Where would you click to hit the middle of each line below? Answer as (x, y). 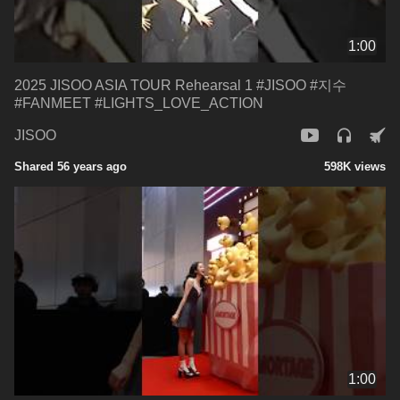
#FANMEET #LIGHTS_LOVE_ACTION (139, 103)
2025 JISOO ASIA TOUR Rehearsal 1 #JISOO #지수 (180, 85)
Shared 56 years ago (71, 166)
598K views (355, 166)
